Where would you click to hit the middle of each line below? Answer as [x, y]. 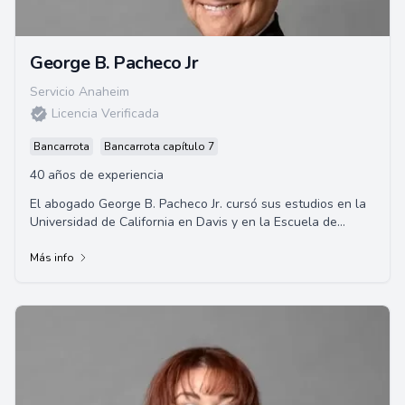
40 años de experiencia [97, 175]
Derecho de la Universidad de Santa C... [144, 240]
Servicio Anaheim [80, 92]
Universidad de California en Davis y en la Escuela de [184, 222]
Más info [52, 258]
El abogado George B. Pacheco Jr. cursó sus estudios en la [198, 204]
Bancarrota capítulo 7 [159, 146]
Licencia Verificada [105, 113]
